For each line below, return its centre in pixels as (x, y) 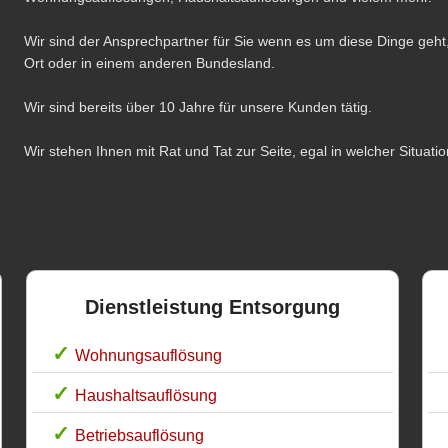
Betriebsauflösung (139, 435)
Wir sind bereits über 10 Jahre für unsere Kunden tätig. (198, 106)
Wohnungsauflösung (148, 355)
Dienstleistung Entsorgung (212, 306)
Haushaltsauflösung (145, 395)
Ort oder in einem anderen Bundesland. (149, 62)
